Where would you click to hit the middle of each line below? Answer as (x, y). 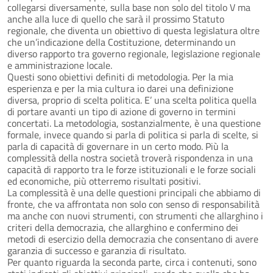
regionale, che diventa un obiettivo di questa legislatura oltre (133, 30)
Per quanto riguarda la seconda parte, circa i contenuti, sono (132, 262)
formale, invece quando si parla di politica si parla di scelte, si (133, 134)
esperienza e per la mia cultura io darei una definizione (120, 88)
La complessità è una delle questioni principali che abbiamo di (134, 192)
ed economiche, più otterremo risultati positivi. (104, 181)
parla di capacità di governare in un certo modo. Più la (118, 146)
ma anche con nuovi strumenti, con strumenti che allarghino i (135, 215)
